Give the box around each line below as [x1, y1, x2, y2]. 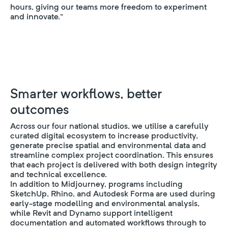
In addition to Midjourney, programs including [10, 179, 183, 189]
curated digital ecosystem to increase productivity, [10, 131, 198, 140]
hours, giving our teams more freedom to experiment [10, 2, 207, 12]
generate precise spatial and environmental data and [10, 140, 206, 150]
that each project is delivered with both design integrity [10, 160, 217, 169]
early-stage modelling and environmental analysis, [10, 198, 199, 208]
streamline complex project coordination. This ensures [10, 150, 213, 160]
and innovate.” [10, 12, 63, 21]
